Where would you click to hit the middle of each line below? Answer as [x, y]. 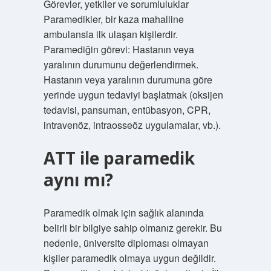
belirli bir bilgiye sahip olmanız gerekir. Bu [132, 228]
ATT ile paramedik [119, 158]
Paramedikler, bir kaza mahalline [113, 19]
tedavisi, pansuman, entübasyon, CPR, [127, 110]
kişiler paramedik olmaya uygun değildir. [129, 258]
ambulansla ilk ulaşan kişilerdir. [110, 34]
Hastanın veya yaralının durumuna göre [128, 80]
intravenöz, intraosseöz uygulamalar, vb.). [132, 125]
